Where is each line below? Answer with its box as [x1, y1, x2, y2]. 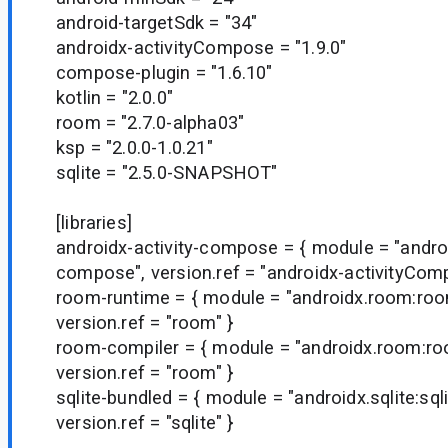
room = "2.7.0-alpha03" [56, 111, 245, 133]
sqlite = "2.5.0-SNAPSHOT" [56, 161, 278, 183]
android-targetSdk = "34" [56, 11, 258, 33]
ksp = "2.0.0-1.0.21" [56, 136, 213, 158]
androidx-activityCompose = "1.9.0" [56, 36, 347, 58]
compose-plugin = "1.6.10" [56, 61, 273, 83]
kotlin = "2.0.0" [56, 86, 173, 108]
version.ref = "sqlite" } [56, 411, 234, 433]
